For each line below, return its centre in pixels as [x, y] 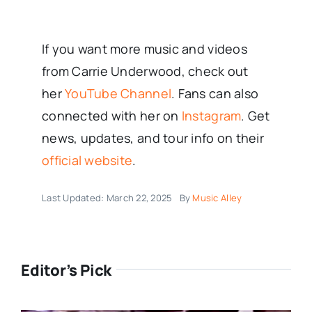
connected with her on [111, 116]
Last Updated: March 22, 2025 [107, 198]
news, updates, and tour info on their [153, 138]
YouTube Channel [118, 94]
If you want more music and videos [144, 49]
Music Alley [217, 198]
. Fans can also [215, 94]
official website [87, 161]
